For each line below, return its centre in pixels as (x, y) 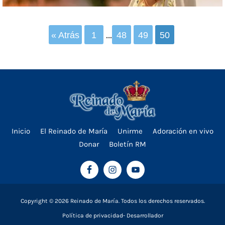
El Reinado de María (74, 131)
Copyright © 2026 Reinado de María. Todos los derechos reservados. (113, 201)
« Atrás (65, 35)
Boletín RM (128, 144)
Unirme (130, 131)
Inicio (21, 131)
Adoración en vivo (183, 131)
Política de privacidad (92, 215)
